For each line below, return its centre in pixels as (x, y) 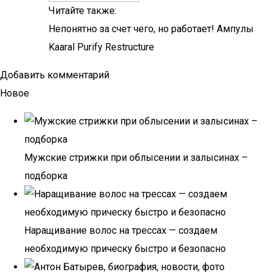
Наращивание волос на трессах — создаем (121, 230)
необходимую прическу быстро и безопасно (125, 249)
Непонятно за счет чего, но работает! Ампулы (151, 29)
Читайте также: (83, 11)
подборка (46, 176)
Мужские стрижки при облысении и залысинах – (136, 158)
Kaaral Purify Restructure (101, 47)
